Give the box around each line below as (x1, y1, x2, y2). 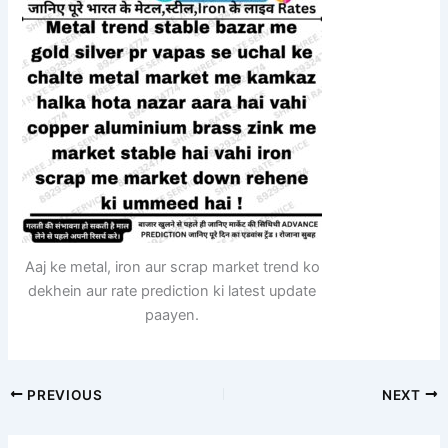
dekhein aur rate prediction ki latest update (28, 281, 317, 300)
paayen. (145, 305, 200, 324)
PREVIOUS (23, 386, 103, 403)
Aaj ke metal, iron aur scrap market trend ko (24, 257, 320, 276)
